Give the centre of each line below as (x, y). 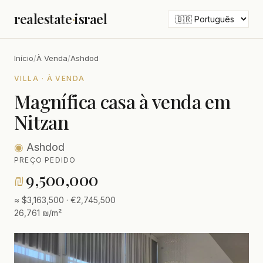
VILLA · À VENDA (50, 78)
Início (24, 58)
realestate (43, 19)
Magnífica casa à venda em (122, 101)
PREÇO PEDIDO (45, 160)
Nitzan (41, 122)
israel (91, 19)
